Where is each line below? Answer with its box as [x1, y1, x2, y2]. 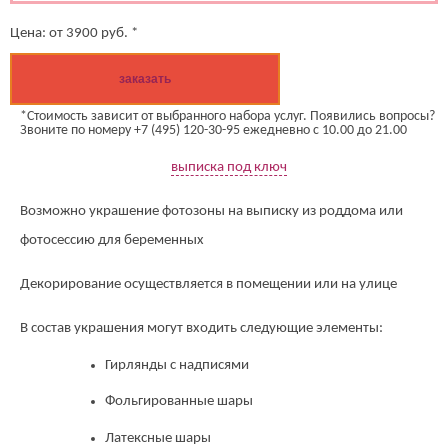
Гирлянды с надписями [105, 357, 249, 373]
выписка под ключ [171, 160, 287, 176]
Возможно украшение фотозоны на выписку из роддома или [20, 204, 403, 220]
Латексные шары [105, 430, 211, 446]
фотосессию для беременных [20, 233, 204, 249]
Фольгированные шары [105, 394, 253, 410]
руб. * [101, 26, 138, 42]
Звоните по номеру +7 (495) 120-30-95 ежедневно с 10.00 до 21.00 [20, 123, 407, 139]
